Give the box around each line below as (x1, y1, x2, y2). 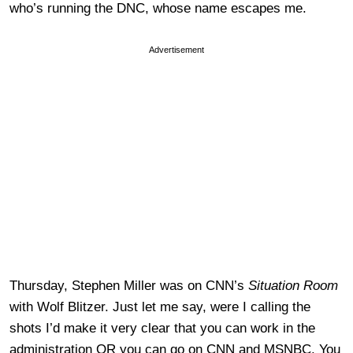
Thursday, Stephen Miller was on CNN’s (9, 277, 248, 293)
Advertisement (149, 44, 204, 54)
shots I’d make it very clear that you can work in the (9, 320, 315, 336)
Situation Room (248, 277, 338, 293)
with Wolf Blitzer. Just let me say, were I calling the (9, 299, 310, 314)
